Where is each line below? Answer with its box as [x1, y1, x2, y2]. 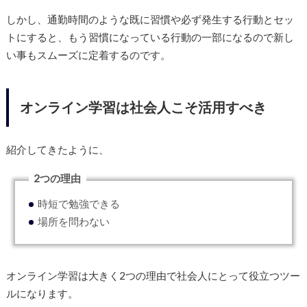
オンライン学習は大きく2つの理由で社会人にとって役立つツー [5, 269, 300, 282]
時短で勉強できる [38, 197, 121, 210]
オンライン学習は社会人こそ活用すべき [19, 99, 267, 116]
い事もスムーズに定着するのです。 [5, 48, 171, 61]
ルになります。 [5, 286, 78, 299]
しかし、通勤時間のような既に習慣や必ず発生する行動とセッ [5, 12, 294, 25]
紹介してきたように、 [5, 143, 109, 156]
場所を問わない [38, 214, 110, 228]
